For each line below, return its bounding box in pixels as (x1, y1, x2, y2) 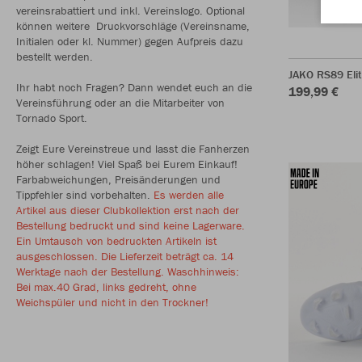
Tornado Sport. (16, 111, 87, 125)
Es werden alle (154, 187, 224, 202)
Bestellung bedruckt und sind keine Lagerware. (16, 218, 245, 233)
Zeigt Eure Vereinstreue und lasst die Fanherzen (16, 141, 250, 156)
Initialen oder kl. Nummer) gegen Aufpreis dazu (16, 34, 243, 48)
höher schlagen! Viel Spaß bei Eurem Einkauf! (16, 157, 238, 171)
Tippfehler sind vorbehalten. (16, 187, 154, 202)
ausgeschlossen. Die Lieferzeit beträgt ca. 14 (16, 249, 234, 263)
